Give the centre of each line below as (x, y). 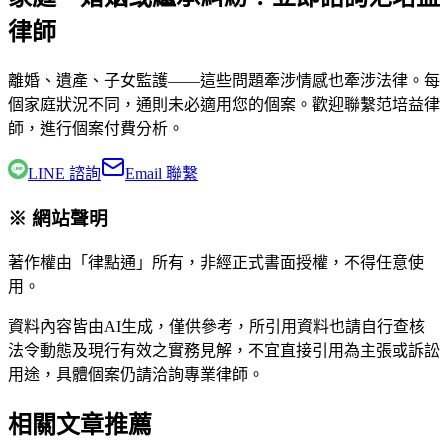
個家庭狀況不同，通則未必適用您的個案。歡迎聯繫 (192, 105)
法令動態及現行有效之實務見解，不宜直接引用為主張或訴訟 (224, 350)
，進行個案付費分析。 (104, 129)
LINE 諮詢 (64, 174)
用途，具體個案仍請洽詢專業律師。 (136, 374)
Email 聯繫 (161, 174)
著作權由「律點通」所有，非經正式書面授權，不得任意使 (216, 262)
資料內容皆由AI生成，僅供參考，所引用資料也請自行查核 (216, 326)
